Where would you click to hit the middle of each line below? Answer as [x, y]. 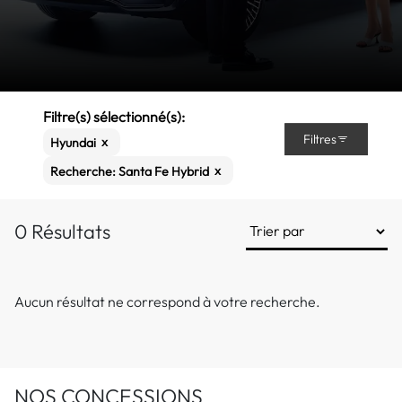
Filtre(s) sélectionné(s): [114, 117]
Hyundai [73, 143]
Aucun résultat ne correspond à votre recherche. [167, 301]
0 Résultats [62, 232]
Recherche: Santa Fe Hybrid [130, 171]
